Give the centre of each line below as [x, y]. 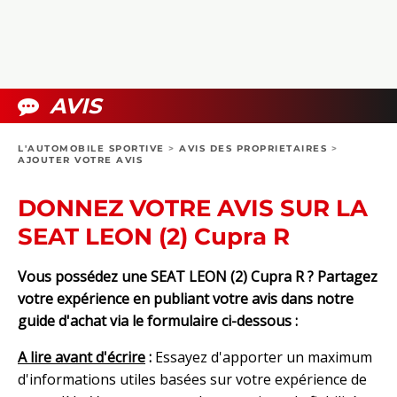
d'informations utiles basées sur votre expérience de [192, 380]
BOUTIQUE [68, 92]
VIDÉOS [59, 52]
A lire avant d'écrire [82, 358]
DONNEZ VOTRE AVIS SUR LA [193, 208]
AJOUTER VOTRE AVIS [80, 160]
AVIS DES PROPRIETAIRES [253, 148]
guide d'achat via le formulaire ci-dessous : [158, 321]
